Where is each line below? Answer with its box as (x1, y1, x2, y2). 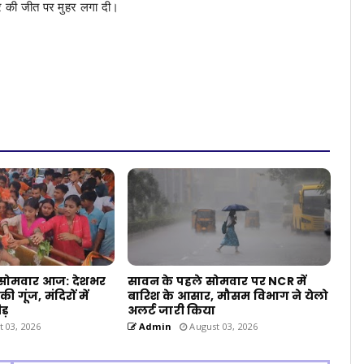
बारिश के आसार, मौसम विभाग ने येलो (127, 287, 329, 304)
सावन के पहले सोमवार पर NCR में (127, 272, 307, 289)
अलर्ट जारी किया (127, 301, 216, 318)
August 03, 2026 (187, 319, 258, 332)
